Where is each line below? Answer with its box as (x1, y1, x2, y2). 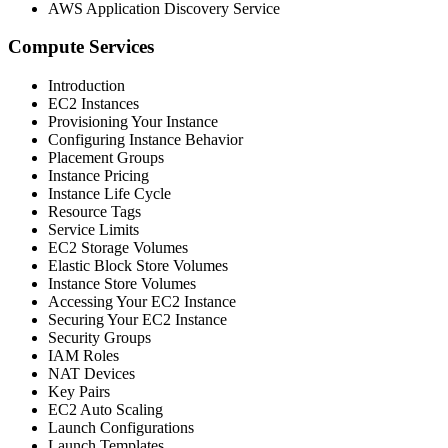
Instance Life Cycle (48, 185, 171, 203)
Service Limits (48, 221, 139, 239)
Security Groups (48, 329, 151, 347)
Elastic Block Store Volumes (48, 257, 228, 275)
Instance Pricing (48, 167, 149, 185)
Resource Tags (48, 203, 141, 221)
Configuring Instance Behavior (48, 131, 243, 149)
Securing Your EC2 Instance (48, 311, 227, 329)
